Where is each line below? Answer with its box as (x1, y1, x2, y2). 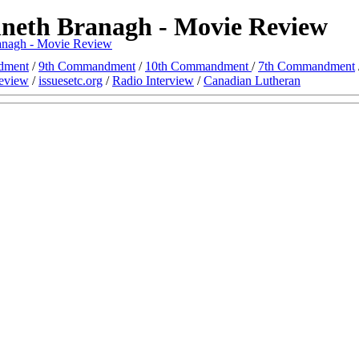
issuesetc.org (38, 73, 103, 87)
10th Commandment (145, 58, 252, 73)
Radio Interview (112, 73, 194, 87)
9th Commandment (38, 58, 135, 73)
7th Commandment (258, 58, 355, 73)
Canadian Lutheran (204, 73, 301, 87)
